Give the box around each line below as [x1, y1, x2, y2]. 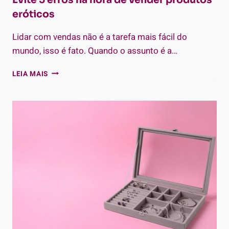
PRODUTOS [48, 141, 86, 151]
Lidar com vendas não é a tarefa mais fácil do [12, 30, 187, 43]
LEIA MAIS [12, 68, 49, 79]
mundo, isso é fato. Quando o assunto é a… [12, 44, 177, 57]
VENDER [48, 130, 77, 141]
